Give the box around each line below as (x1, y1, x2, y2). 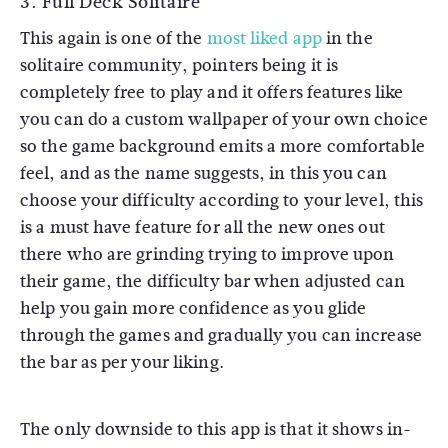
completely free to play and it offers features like (20, 80, 404, 105)
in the (321, 26, 373, 51)
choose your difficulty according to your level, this (20, 188, 424, 213)
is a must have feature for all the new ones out (20, 215, 385, 240)
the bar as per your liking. (20, 350, 224, 375)
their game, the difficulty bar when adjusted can (20, 269, 405, 294)
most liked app (206, 26, 322, 51)
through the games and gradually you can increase (20, 323, 422, 348)
